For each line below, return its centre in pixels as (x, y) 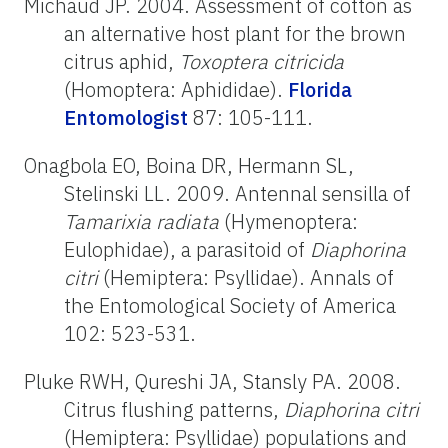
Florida (320, 89)
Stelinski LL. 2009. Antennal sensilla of (237, 193)
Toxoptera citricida (261, 61)
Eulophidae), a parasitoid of (187, 249)
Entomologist (126, 117)
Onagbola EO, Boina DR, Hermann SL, (189, 165)
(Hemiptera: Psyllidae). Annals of (246, 277)
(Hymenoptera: (288, 221)
